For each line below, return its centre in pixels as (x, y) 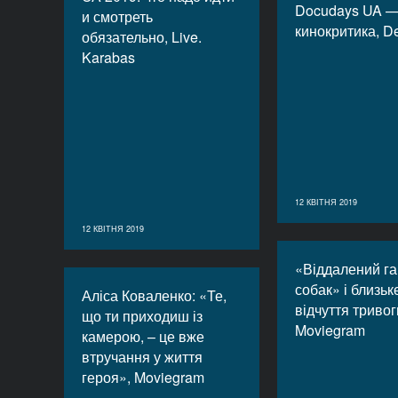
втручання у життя (142, 357)
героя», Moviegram (143, 377)
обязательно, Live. (142, 37)
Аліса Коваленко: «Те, (154, 295)
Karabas (108, 57)
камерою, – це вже (143, 336)
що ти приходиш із (142, 316)
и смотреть (117, 16)
